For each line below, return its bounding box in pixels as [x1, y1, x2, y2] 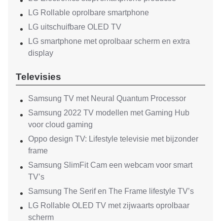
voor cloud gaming [28, 120, 93, 129]
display [28, 48, 53, 57]
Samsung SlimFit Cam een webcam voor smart [28, 160, 192, 169]
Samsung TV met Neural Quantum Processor [28, 94, 186, 103]
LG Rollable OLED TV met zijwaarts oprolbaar [28, 201, 189, 210]
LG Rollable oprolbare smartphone [28, 8, 149, 17]
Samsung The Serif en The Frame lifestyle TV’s [28, 186, 194, 195]
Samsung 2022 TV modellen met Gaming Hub [28, 108, 189, 117]
